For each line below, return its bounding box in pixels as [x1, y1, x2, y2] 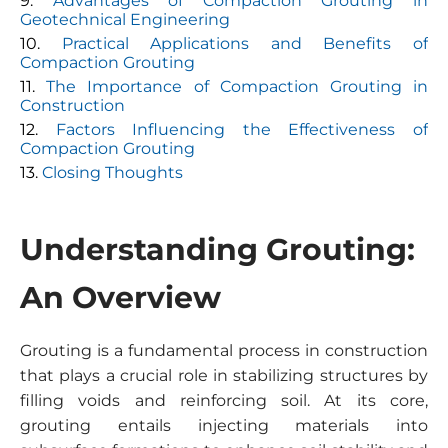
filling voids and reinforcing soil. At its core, [20, 391, 428, 410]
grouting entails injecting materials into [20, 416, 428, 435]
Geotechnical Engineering [20, 10, 230, 29]
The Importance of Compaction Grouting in [46, 77, 429, 96]
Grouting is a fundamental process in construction [20, 341, 428, 360]
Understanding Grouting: [20, 231, 415, 268]
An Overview [20, 279, 221, 316]
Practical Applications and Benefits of [61, 34, 429, 53]
